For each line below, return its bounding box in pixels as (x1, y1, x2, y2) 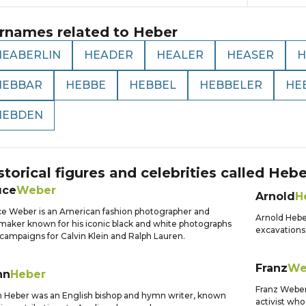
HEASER (227, 48, 274, 61)
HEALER (156, 48, 204, 61)
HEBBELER (199, 79, 262, 92)
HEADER (84, 48, 133, 61)
